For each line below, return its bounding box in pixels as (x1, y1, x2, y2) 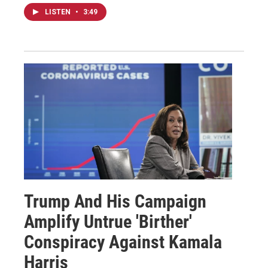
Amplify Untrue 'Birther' (24, 211, 192, 232)
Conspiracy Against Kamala (24, 231, 222, 252)
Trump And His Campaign (24, 190, 206, 212)
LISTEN (45, 7, 72, 16)
